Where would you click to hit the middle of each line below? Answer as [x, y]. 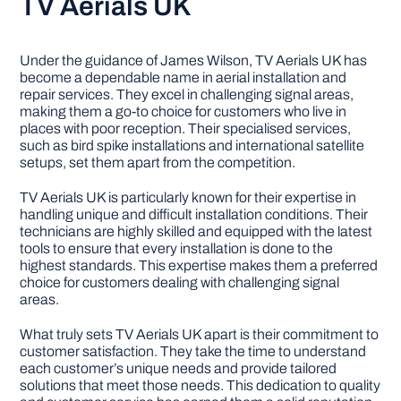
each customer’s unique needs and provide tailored [179, 368]
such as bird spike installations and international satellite [192, 145]
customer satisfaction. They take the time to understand [193, 351]
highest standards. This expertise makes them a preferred [199, 265]
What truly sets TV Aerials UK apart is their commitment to [200, 334]
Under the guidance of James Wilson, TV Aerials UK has [194, 60]
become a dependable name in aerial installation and [183, 77]
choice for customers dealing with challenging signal [180, 282]
